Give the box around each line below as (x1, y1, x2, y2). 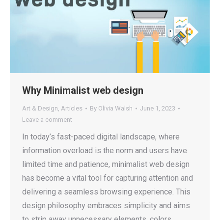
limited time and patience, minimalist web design (22, 160, 190, 169)
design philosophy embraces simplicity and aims (22, 201, 190, 211)
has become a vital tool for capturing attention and (22, 173, 193, 183)
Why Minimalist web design (22, 84, 143, 97)
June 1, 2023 (140, 105, 175, 112)
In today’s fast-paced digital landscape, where (22, 132, 180, 142)
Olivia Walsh (98, 105, 133, 112)
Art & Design (22, 105, 58, 112)
